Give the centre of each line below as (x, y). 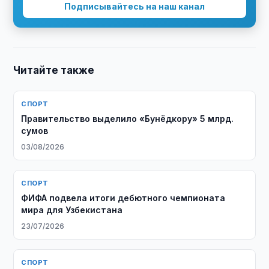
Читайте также (54, 70)
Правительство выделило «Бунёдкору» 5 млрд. (128, 119)
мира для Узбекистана (72, 210)
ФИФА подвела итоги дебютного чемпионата (123, 198)
